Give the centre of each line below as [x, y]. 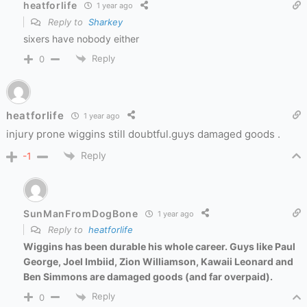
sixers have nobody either [81, 38]
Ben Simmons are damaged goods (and [116, 277]
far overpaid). [241, 277]
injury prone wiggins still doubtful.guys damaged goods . [143, 134]
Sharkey [105, 22]
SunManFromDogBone [81, 213]
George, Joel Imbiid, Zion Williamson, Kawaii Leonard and [158, 262]
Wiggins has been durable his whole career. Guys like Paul [159, 247]
